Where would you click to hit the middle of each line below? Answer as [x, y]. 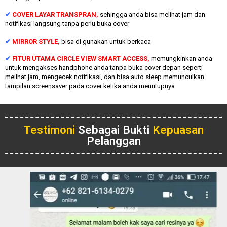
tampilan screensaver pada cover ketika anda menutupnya [90, 86]
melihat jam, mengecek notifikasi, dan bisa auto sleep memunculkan [105, 77]
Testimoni [49, 130]
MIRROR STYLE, [37, 41]
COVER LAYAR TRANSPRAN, [56, 15]
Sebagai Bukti [114, 130]
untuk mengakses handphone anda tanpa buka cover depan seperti [104, 67]
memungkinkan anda [182, 58]
